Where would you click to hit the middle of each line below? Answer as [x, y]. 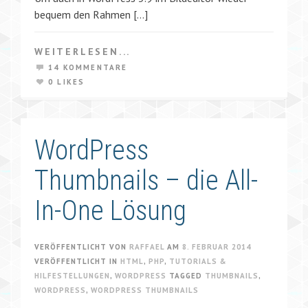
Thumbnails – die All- [146, 180]
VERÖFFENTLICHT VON [82, 246]
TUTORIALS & [198, 261]
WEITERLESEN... [83, 51]
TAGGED [187, 275]
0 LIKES [67, 81]
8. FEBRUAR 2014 [217, 246]
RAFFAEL [147, 246]
